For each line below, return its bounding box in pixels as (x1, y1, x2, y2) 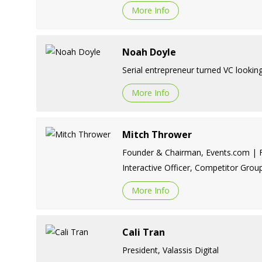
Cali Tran (122, 225, 165, 239)
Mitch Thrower (122, 127, 192, 141)
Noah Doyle (122, 45, 176, 58)
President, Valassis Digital (122, 244, 219, 256)
